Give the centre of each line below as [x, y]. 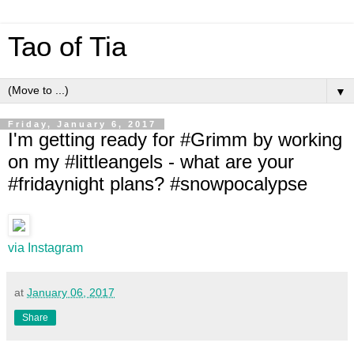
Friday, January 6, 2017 [82, 124]
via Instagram [45, 247]
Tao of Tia [67, 47]
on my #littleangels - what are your [151, 162]
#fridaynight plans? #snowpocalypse [158, 184]
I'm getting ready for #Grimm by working [175, 139]
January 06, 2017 [71, 292]
